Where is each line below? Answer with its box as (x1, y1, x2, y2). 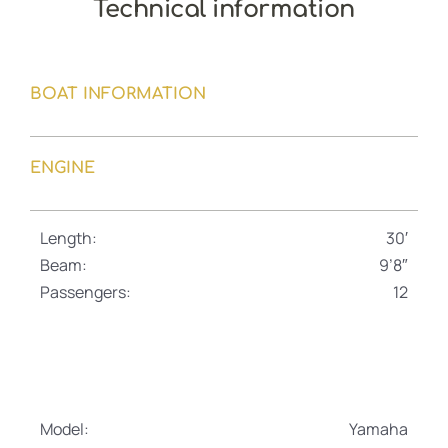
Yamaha (349, 418, 408, 440)
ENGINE (30, 159, 95, 177)
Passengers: (40, 281, 131, 303)
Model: (40, 418, 89, 440)
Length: (40, 227, 97, 249)
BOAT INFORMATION (30, 85, 206, 103)
